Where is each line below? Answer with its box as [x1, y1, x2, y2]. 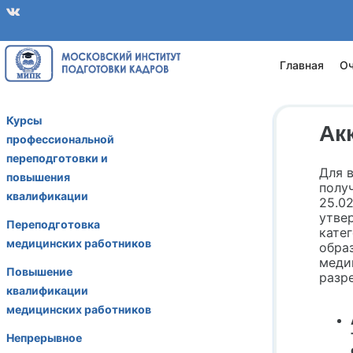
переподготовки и [6, 151, 108, 165]
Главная [280, 58, 325, 72]
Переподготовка [6, 217, 100, 231]
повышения [6, 170, 70, 184]
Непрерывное [6, 331, 82, 344]
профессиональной [6, 132, 114, 146]
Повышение [6, 265, 72, 278]
